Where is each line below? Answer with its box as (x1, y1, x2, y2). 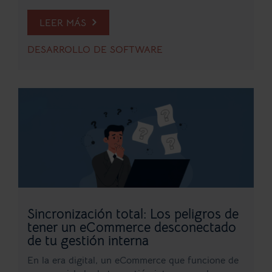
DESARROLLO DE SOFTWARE (27, 43, 163, 56)
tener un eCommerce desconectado (27, 219, 236, 236)
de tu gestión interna (27, 232, 149, 249)
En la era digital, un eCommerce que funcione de (27, 254, 239, 267)
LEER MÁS (39, 16, 89, 29)
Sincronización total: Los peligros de (27, 205, 239, 222)
